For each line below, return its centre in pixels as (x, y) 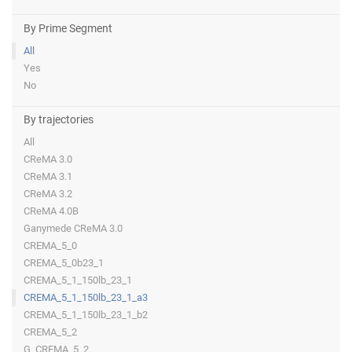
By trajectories (59, 120)
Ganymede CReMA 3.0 (73, 229)
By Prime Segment (68, 28)
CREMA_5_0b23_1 (64, 263)
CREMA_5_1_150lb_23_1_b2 (86, 315)
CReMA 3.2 (48, 194)
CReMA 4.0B (51, 211)
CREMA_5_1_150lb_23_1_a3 (86, 298)
